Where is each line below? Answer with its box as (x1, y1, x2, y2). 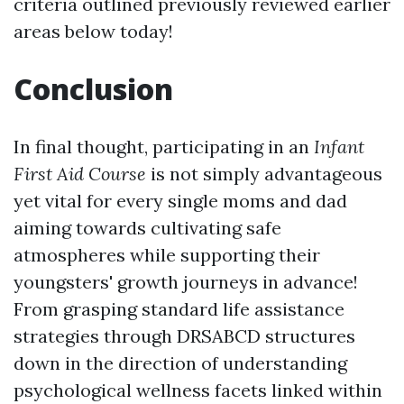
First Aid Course (14, 161, 146, 185)
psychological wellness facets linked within (14, 378, 382, 401)
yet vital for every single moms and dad (14, 188, 347, 212)
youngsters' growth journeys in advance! (14, 270, 358, 293)
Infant (314, 134, 364, 158)
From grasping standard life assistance (14, 297, 344, 320)
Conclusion (14, 69, 173, 108)
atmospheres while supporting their (14, 243, 320, 266)
